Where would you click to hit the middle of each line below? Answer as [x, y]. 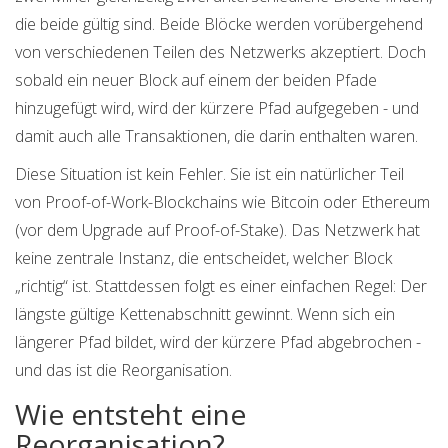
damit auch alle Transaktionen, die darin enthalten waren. [216, 136]
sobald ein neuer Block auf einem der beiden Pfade [196, 80]
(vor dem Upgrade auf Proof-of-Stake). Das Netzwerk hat [217, 230]
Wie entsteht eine [130, 414]
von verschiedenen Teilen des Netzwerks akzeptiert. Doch [220, 52]
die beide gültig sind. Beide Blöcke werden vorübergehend [219, 24]
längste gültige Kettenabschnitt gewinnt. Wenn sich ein [205, 314]
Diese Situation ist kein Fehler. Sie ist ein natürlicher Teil [209, 174]
